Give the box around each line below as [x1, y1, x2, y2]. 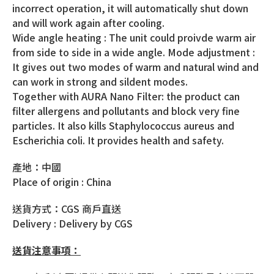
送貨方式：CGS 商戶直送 [12, 201, 121, 217]
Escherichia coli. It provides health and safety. [12, 133, 224, 148]
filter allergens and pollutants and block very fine [12, 103, 240, 119]
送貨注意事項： [12, 243, 81, 258]
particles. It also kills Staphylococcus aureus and [12, 118, 234, 133]
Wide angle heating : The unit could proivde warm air [12, 30, 256, 45]
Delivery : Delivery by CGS [12, 216, 133, 231]
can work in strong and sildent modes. [12, 74, 188, 89]
